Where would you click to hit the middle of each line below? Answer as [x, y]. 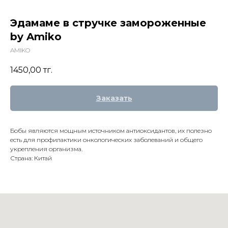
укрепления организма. [46, 149]
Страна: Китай [31, 158]
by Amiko [36, 37]
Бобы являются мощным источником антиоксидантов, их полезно [111, 131]
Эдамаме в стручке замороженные [108, 23]
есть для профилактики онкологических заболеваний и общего [106, 140]
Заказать [114, 98]
